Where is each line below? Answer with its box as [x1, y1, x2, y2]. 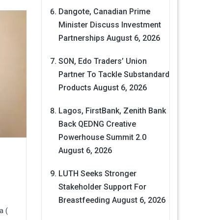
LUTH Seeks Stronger [58, 169, 137, 179]
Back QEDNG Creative [58, 119, 136, 129]
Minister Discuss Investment [58, 20, 161, 30]
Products [58, 83, 91, 93]
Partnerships [58, 33, 105, 43]
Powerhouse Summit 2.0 [58, 133, 146, 142]
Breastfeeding [58, 195, 110, 205]
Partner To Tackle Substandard [58, 70, 169, 80]
